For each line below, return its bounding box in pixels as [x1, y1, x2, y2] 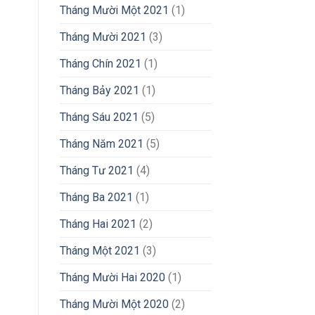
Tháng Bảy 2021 [59, 83, 139, 97]
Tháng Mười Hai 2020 [59, 270, 165, 284]
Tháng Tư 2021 [59, 163, 134, 177]
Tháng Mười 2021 [59, 30, 146, 44]
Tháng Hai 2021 [59, 217, 136, 231]
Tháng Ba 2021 [59, 190, 133, 204]
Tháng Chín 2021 [59, 56, 141, 70]
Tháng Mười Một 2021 [59, 3, 169, 17]
